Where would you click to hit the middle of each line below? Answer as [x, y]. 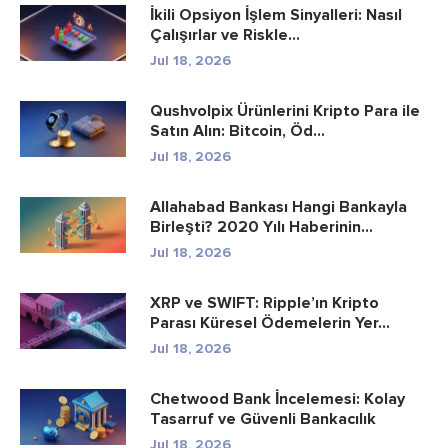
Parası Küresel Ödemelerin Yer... [270, 322]
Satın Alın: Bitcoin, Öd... [237, 130]
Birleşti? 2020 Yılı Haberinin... [261, 226]
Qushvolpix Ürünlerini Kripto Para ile [285, 110]
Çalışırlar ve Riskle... [225, 34]
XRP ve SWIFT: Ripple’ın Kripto [264, 302]
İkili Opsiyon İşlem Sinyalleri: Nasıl [276, 14]
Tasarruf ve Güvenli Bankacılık [263, 418]
